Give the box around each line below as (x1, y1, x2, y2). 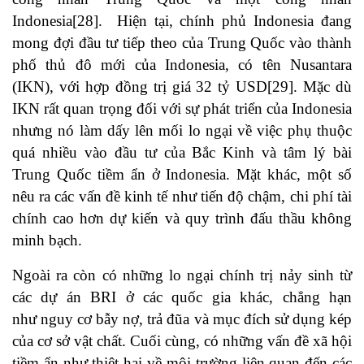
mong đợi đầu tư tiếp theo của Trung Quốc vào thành (12, 34, 352, 52)
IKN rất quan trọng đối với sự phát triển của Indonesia (12, 100, 352, 118)
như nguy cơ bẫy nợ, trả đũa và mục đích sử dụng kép (12, 310, 352, 328)
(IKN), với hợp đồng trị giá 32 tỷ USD (12, 78, 268, 96)
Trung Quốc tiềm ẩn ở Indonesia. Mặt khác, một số (12, 166, 352, 184)
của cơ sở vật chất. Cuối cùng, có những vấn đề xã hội (12, 332, 352, 350)
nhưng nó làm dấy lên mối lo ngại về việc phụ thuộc (12, 122, 352, 140)
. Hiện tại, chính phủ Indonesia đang (98, 12, 352, 30)
